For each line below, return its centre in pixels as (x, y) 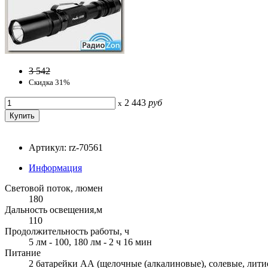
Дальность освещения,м (54, 209)
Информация (55, 167)
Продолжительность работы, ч (67, 231)
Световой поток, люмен (54, 188)
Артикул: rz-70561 (66, 147)
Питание (23, 252)
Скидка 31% (49, 82)
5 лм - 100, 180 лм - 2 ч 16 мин (90, 242)
